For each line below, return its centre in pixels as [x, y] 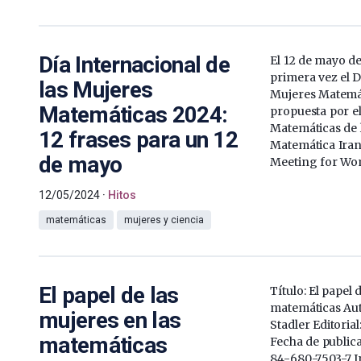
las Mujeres [96, 89]
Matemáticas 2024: [133, 114]
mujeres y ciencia [164, 220]
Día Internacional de [135, 64]
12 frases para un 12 [139, 139]
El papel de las [109, 295]
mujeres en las [110, 320]
